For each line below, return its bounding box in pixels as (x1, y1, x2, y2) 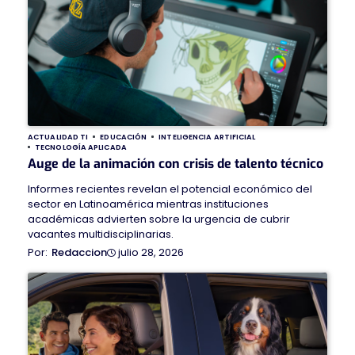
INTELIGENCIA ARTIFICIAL (158, 132, 256, 143)
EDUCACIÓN (100, 132, 147, 143)
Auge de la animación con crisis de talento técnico (28, 155, 323, 173)
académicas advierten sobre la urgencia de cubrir (28, 212, 290, 227)
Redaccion (52, 245, 107, 261)
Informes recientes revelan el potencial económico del (28, 181, 312, 197)
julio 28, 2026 (118, 244, 184, 260)
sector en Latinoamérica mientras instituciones (28, 197, 269, 212)
